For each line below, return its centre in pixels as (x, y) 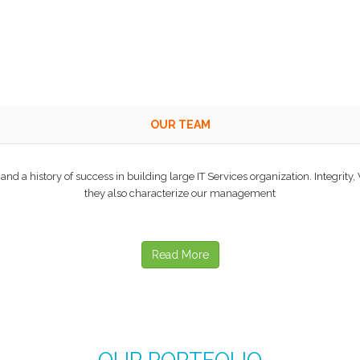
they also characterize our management (180, 193)
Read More (180, 255)
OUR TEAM (180, 125)
